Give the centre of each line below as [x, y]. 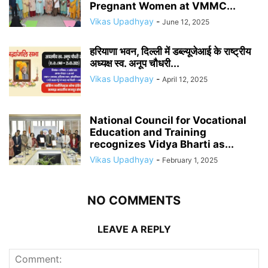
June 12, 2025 [186, 22]
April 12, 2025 [185, 80]
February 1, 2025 [190, 160]
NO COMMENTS [134, 201]
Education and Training [148, 133]
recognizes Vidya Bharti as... [162, 144]
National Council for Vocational [168, 121]
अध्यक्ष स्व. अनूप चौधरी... [135, 64]
